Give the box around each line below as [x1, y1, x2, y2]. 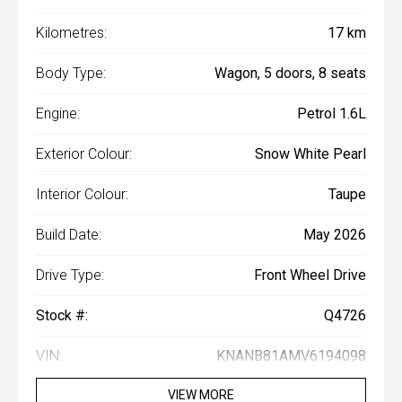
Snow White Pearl [255, 145, 366, 163]
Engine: [36, 105, 80, 123]
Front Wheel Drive [254, 267, 366, 284]
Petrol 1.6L [297, 105, 366, 123]
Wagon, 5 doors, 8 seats [214, 65, 366, 83]
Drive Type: [36, 267, 104, 284]
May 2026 [303, 226, 366, 244]
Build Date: [36, 226, 101, 244]
